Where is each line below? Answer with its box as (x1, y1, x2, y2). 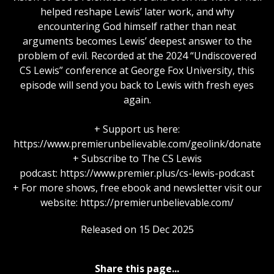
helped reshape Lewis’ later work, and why (40, 4, 234, 18)
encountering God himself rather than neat (38, 19, 236, 33)
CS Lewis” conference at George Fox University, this (20, 63, 254, 77)
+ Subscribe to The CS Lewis (72, 151, 202, 165)
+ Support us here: (94, 122, 180, 136)
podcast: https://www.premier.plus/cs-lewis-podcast (20, 166, 254, 180)
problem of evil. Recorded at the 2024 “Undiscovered (18, 48, 256, 62)
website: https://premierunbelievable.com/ (40, 195, 234, 209)
